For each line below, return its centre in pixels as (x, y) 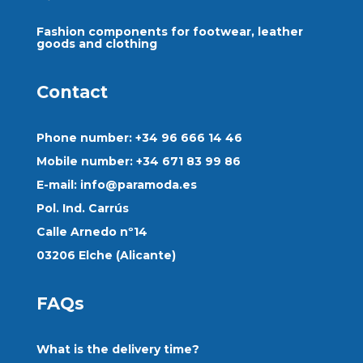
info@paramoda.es (138, 185)
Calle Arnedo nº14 (92, 232)
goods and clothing (96, 43)
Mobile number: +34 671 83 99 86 (138, 162)
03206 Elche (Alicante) (106, 256)
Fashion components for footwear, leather (169, 31)
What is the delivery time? (117, 350)
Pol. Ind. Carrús (82, 209)
